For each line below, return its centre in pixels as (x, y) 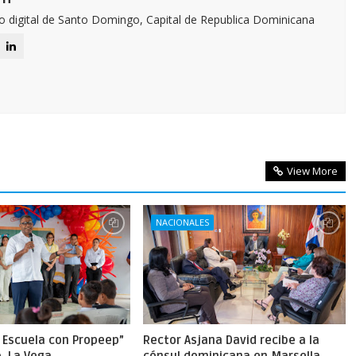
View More (312, 171)
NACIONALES (182, 222)
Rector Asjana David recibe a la (231, 340)
